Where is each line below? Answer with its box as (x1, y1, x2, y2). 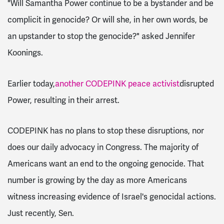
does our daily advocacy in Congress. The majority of (7, 142, 198, 153)
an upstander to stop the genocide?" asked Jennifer (7, 30, 195, 41)
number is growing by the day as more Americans (7, 175, 187, 186)
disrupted (179, 78, 214, 89)
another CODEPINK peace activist (55, 78, 179, 89)
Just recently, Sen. (7, 208, 74, 219)
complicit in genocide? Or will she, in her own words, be (7, 14, 208, 25)
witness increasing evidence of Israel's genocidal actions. (7, 191, 216, 202)
